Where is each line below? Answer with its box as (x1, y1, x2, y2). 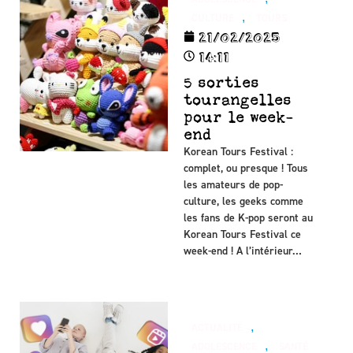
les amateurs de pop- (184, 176, 284, 192)
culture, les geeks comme (184, 193, 304, 209)
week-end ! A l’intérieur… (184, 243, 303, 258)
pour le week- (184, 107, 294, 126)
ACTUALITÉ (191, 321, 243, 335)
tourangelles (184, 90, 292, 109)
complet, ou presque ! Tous (184, 160, 309, 176)
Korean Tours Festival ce (184, 226, 302, 242)
